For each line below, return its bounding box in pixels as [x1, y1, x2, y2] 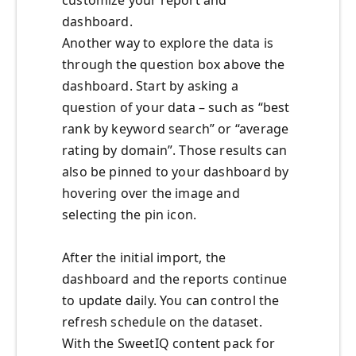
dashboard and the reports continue [62, 270, 288, 288]
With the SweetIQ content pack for [62, 335, 275, 353]
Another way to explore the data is [62, 34, 274, 52]
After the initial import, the [62, 249, 226, 267]
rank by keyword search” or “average [62, 120, 289, 138]
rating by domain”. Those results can [62, 141, 288, 160]
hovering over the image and [62, 184, 240, 203]
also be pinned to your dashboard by [62, 163, 289, 181]
